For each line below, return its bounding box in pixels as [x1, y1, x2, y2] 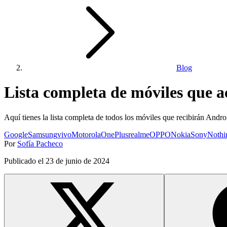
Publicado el [4, 156, 46, 165]
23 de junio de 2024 [46, 156, 109, 165]
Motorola [71, 130, 101, 139]
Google [4, 130, 28, 139]
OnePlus [101, 130, 128, 139]
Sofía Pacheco [17, 139, 63, 148]
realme [128, 130, 149, 139]
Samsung [28, 130, 57, 139]
